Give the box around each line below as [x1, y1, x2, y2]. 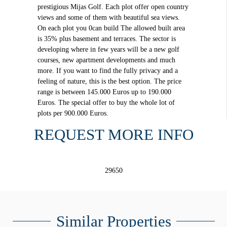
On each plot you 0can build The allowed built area [37, 24, 185, 32]
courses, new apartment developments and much [37, 56, 175, 64]
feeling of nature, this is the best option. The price [37, 77, 181, 85]
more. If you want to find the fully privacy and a [37, 66, 178, 74]
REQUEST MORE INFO [33, 126, 194, 143]
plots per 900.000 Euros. [37, 109, 108, 117]
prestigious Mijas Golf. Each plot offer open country [37, 3, 188, 11]
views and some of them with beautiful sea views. [37, 13, 180, 21]
